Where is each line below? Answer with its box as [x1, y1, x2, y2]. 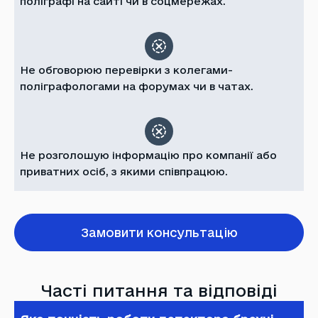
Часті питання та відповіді [40, 280, 278, 300]
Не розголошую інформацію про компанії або [20, 148, 277, 161]
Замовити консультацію [80, 225, 238, 239]
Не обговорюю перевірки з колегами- [20, 63, 233, 76]
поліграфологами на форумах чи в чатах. [20, 79, 253, 92]
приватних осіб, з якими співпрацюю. [20, 165, 228, 177]
